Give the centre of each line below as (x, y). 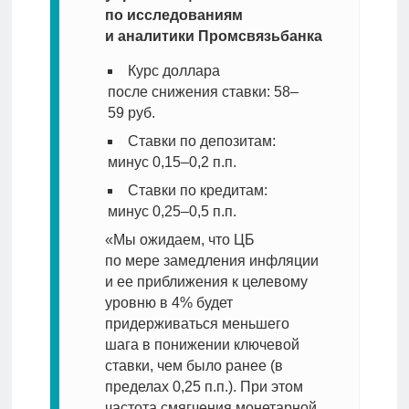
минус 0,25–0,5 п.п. (172, 212)
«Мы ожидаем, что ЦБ (179, 240)
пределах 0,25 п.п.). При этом (204, 387)
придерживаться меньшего (197, 324)
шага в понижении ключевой (202, 345)
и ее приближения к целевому (206, 282)
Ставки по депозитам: (201, 142)
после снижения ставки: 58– (203, 92)
